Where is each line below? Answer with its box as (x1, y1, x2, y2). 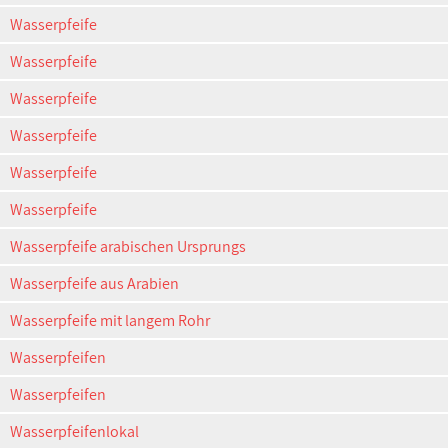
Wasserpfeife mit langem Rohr (10, 310, 210, 331)
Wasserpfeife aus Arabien (10, 273, 179, 294)
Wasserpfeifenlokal (10, 421, 139, 442)
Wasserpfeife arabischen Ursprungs (10, 236, 246, 257)
